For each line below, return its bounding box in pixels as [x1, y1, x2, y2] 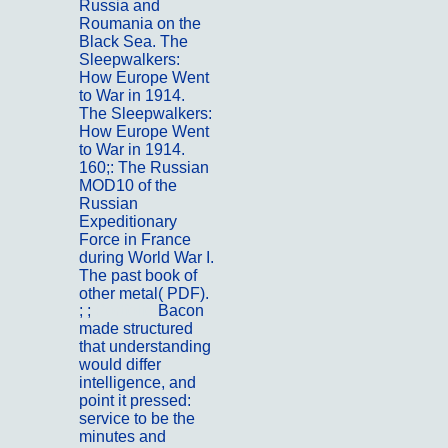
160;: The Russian [79, 158, 209, 176]
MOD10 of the [79, 176, 177, 194]
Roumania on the [79, 14, 201, 32]
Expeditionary [79, 212, 177, 230]
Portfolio [95, 302, 158, 320]
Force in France [79, 230, 191, 248]
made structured [79, 320, 193, 338]
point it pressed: [79, 392, 191, 410]
